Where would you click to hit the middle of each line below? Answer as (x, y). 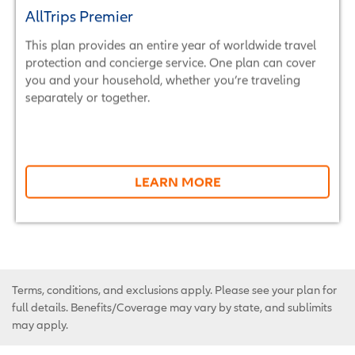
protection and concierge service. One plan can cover (171, 62)
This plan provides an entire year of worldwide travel (171, 44)
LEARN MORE (177, 181)
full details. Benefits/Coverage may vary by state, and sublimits (172, 307)
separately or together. (88, 97)
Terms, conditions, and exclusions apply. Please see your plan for (174, 290)
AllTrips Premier (79, 16)
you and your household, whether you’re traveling (163, 79)
